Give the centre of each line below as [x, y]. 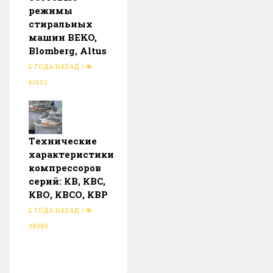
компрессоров [65, 167]
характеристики [71, 154]
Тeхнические [63, 140]
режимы [51, 10]
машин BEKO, [63, 37]
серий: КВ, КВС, [67, 181]
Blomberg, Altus [68, 50]
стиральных [61, 23]
